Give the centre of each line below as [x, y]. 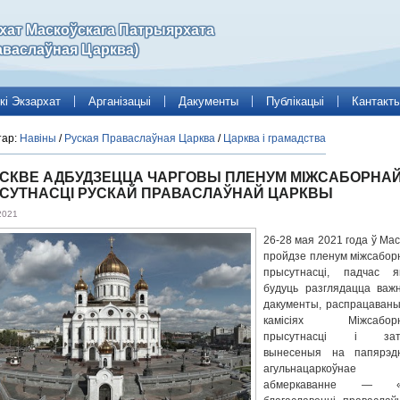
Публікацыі [295, 101]
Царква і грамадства [275, 138]
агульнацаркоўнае [310, 369]
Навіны [38, 138]
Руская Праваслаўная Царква [140, 138]
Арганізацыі [120, 101]
